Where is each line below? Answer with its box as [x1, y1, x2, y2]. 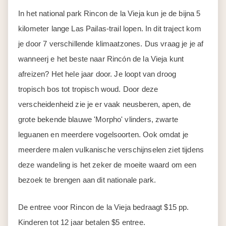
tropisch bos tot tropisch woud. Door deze [18, 85, 158, 93]
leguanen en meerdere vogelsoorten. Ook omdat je [18, 130, 189, 139]
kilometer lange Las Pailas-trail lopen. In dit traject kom [18, 24, 201, 33]
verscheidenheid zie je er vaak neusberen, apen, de [18, 100, 191, 108]
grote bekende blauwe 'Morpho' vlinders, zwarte [18, 115, 178, 124]
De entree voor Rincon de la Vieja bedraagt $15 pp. [18, 203, 189, 211]
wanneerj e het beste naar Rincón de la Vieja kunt [18, 54, 184, 63]
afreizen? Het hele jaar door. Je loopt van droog [18, 70, 177, 78]
